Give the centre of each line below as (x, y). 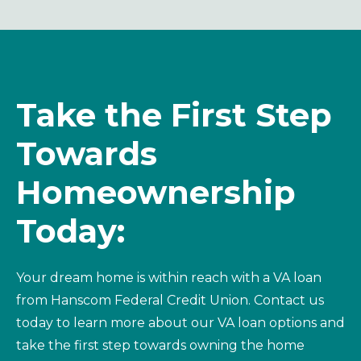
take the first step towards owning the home (160, 345)
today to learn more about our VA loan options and (180, 322)
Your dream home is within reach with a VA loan (169, 277)
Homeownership (156, 192)
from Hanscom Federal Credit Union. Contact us (170, 300)
